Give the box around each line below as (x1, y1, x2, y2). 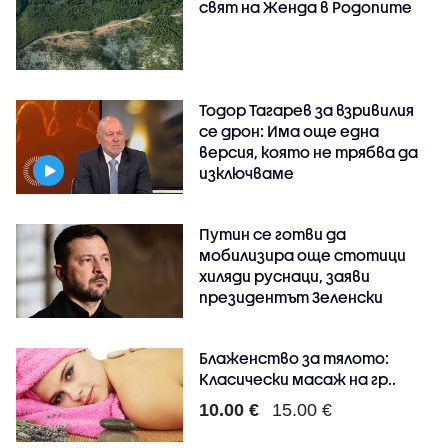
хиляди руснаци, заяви (199, 266, 371, 285)
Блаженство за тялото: (199, 348, 390, 367)
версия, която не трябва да (199, 142, 419, 161)
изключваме (199, 163, 295, 182)
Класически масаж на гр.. (199, 369, 397, 388)
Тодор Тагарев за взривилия (199, 100, 415, 119)
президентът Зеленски (199, 287, 384, 306)
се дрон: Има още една (199, 121, 380, 140)
